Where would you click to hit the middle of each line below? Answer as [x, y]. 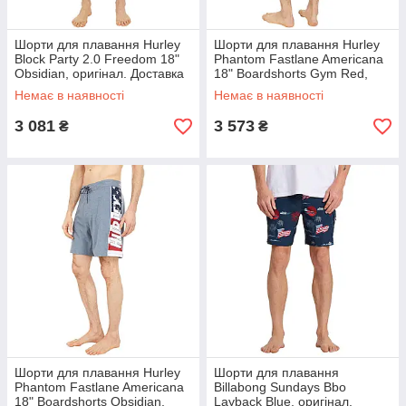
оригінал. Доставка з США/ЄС [301, 88]
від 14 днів [45, 88]
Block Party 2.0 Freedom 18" [97, 59]
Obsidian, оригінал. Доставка [99, 73]
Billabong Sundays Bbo [280, 387]
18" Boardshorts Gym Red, [291, 73]
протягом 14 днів [264, 102]
